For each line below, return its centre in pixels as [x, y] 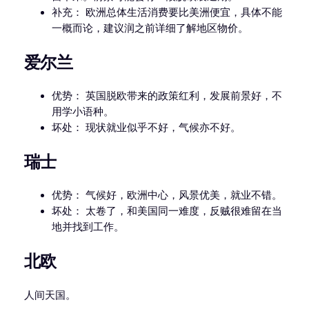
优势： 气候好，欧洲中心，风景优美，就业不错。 [167, 196]
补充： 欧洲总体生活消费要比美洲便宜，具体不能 [167, 13]
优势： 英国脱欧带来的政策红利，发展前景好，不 [167, 96]
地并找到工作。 [88, 227]
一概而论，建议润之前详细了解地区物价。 [150, 29]
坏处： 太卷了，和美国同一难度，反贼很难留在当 [167, 211]
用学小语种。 [82, 112]
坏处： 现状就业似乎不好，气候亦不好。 [146, 128]
